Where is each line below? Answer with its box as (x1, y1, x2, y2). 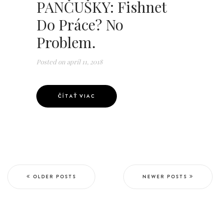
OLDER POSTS (33, 173, 76, 180)
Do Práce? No (36, 15, 123, 34)
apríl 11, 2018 (65, 57, 103, 66)
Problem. (36, 32, 96, 52)
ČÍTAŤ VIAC (58, 93, 95, 99)
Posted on (36, 57, 65, 66)
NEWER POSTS (142, 173, 187, 180)
